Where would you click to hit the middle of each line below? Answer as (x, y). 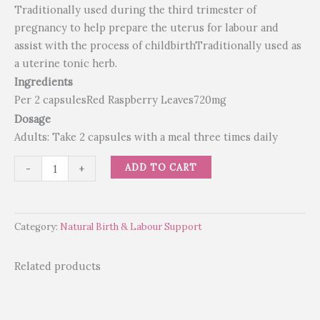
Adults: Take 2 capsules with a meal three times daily (146, 136)
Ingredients (44, 82)
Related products (57, 266)
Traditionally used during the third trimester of (135, 9)
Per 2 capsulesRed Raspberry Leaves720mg (120, 100)
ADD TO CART (161, 167)
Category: (37, 227)
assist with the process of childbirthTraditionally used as (158, 45)
